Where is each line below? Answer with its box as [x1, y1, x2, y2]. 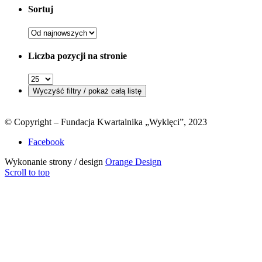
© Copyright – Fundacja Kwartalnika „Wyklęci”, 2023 [5, 117, 207, 127]
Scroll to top [5, 167, 50, 178]
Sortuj [28, 4, 53, 15]
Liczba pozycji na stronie [28, 50, 127, 61]
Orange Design [105, 157, 161, 167]
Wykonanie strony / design [5, 157, 105, 167]
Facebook [28, 137, 64, 147]
